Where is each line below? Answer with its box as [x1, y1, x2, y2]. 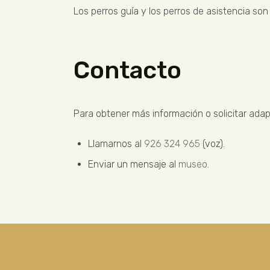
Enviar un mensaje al [88, 159, 178, 171]
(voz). [200, 138, 225, 150]
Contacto [74, 56, 181, 85]
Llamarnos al [88, 138, 144, 150]
